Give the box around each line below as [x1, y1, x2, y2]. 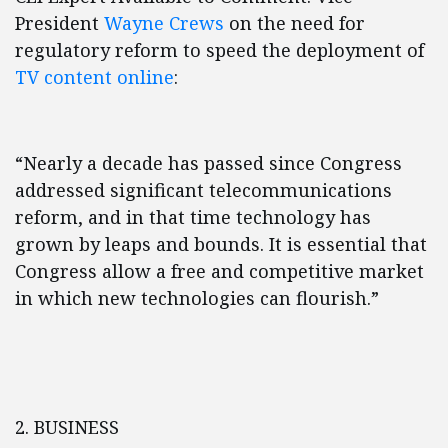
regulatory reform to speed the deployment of [15, 38, 424, 62]
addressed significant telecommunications [15, 178, 392, 202]
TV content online [15, 65, 174, 89]
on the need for [224, 11, 365, 35]
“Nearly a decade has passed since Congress [15, 151, 402, 175]
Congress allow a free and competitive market [15, 259, 424, 283]
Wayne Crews [104, 11, 224, 35]
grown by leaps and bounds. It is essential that [15, 232, 427, 256]
